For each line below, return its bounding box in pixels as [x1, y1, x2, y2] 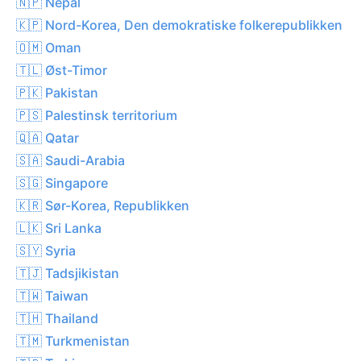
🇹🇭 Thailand [16, 309, 98, 326]
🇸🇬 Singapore [16, 174, 108, 191]
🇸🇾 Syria [16, 242, 76, 259]
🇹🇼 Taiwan [16, 287, 89, 304]
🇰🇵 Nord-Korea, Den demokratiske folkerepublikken [16, 16, 342, 33]
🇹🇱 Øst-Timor [16, 61, 107, 78]
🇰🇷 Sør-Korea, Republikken [16, 197, 189, 214]
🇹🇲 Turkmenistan [16, 332, 130, 349]
